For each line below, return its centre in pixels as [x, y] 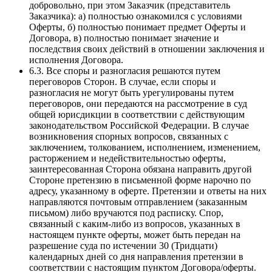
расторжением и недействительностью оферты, [127, 158]
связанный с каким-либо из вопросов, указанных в [135, 224]
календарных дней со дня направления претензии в [136, 257]
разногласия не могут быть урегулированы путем [131, 93]
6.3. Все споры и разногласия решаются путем [125, 71]
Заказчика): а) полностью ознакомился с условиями [136, 16]
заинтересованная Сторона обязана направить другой [141, 169]
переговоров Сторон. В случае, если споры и [123, 82]
